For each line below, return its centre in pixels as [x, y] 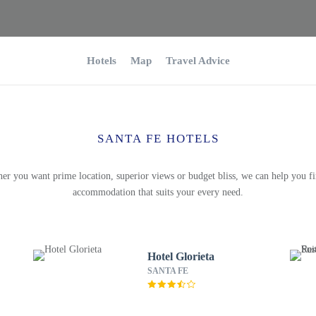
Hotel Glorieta [181, 256]
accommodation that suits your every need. [158, 192]
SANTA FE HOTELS [158, 139]
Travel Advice [197, 61]
